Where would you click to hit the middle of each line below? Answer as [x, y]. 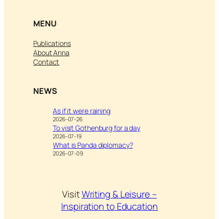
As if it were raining [82, 111]
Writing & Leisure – [119, 194]
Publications [52, 43]
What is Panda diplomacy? [93, 145]
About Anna [51, 52]
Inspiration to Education [109, 206]
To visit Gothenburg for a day [97, 128]
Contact [46, 62]
